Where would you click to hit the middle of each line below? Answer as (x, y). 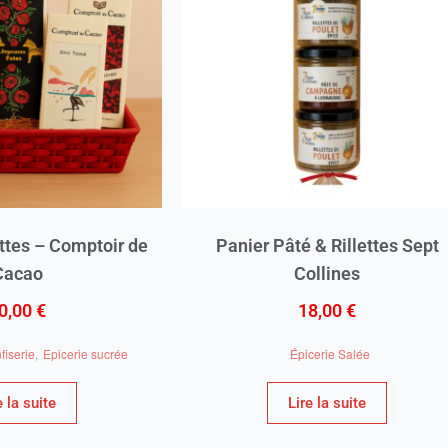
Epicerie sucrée (85, 353)
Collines (327, 274)
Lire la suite (327, 403)
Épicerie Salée (329, 353)
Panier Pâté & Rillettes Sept (327, 246)
